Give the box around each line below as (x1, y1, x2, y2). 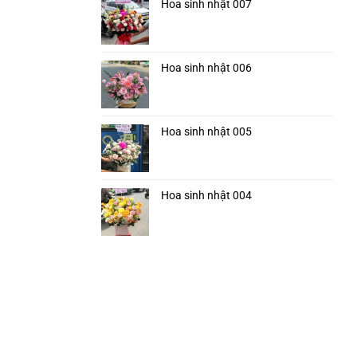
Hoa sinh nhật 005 (161, 125, 252, 139)
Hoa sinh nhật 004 (161, 189, 252, 202)
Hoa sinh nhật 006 (161, 61, 252, 75)
